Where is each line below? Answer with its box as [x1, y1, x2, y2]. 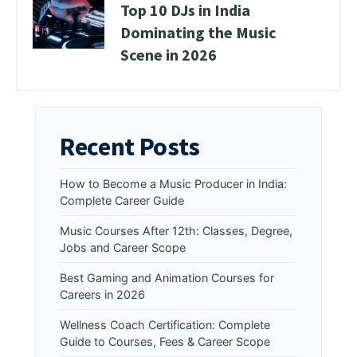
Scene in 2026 [120, 45, 217, 65]
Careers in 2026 [60, 288, 145, 301]
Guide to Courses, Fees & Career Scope [60, 335, 270, 348]
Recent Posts [60, 131, 201, 163]
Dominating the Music [120, 22, 277, 42]
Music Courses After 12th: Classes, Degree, [60, 224, 292, 237]
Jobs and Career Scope [60, 241, 186, 254]
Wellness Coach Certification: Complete [60, 318, 270, 331]
